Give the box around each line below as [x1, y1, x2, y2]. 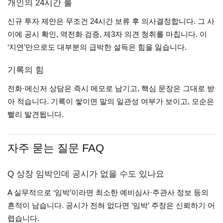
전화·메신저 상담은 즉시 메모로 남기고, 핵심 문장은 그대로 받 [7, 84, 215, 93]
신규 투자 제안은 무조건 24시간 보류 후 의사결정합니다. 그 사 [7, 17, 215, 25]
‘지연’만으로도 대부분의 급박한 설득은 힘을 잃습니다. [7, 43, 187, 51]
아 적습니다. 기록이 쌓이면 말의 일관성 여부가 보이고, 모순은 [7, 97, 214, 106]
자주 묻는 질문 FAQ [7, 142, 104, 154]
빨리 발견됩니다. [7, 110, 64, 118]
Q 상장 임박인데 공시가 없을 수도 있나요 [7, 169, 164, 179]
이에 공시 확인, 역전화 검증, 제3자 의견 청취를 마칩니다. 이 [7, 30, 207, 38]
